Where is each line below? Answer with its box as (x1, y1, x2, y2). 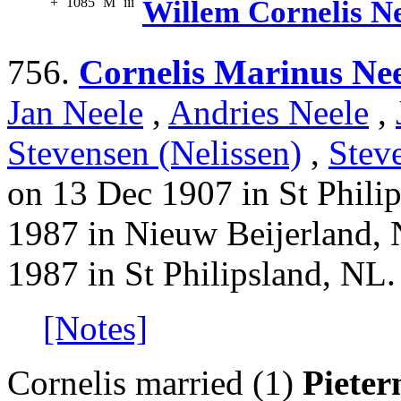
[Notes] (43, 309, 148, 348)
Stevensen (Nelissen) (7, 133, 302, 173)
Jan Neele (7, 93, 143, 132)
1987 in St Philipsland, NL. (7, 254, 396, 294)
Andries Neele (168, 93, 369, 132)
